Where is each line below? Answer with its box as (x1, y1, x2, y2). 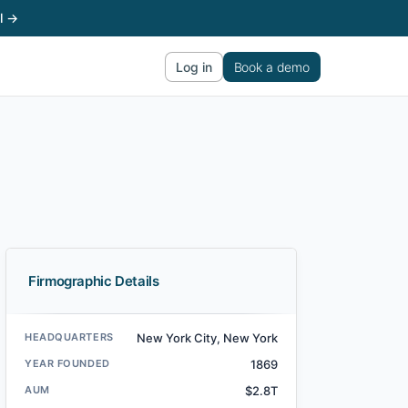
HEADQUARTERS (25, 331, 114, 343)
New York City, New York (137, 331, 278, 345)
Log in (176, 58, 212, 75)
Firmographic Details (28, 272, 159, 290)
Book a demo (233, 58, 310, 75)
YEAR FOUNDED (25, 357, 110, 370)
